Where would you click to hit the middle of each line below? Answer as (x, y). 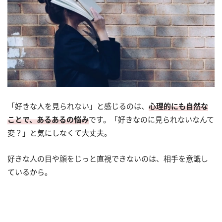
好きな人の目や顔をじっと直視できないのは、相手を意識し (108, 158)
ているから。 (30, 172)
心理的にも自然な (178, 106)
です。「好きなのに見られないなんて (151, 119)
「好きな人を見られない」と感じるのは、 (78, 106)
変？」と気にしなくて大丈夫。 (59, 133)
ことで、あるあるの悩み (48, 119)
